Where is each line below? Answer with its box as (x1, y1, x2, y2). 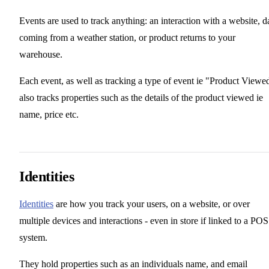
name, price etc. (19, 109, 79, 119)
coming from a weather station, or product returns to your (19, 32, 235, 43)
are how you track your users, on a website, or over (53, 198, 250, 209)
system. (19, 232, 47, 243)
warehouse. (19, 49, 62, 59)
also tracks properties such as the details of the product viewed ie (19, 92, 263, 103)
